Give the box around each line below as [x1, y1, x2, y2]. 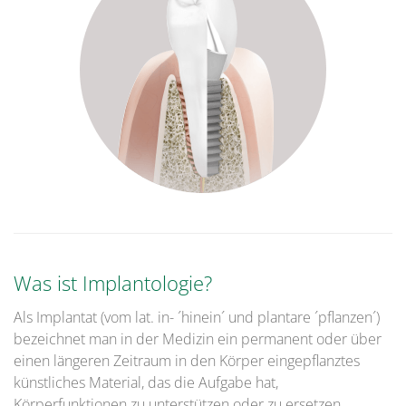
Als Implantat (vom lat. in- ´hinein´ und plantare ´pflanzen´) [14, 307, 380, 328]
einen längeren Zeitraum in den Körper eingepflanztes [14, 351, 360, 372]
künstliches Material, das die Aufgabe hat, [14, 372, 278, 393]
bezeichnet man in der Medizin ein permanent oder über [14, 329, 382, 350]
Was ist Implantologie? [14, 269, 212, 297]
